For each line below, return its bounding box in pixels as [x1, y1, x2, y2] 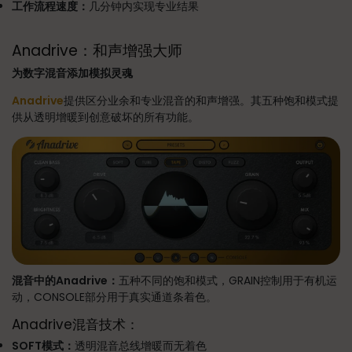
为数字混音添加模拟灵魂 [12, 65, 133, 81]
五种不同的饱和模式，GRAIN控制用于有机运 [119, 272, 337, 288]
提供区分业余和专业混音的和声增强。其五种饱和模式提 [64, 93, 339, 108]
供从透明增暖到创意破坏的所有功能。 [12, 109, 199, 125]
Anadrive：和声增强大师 [12, 40, 182, 61]
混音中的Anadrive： [12, 272, 119, 288]
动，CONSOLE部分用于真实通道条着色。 [12, 288, 217, 305]
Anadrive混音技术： [12, 314, 139, 334]
